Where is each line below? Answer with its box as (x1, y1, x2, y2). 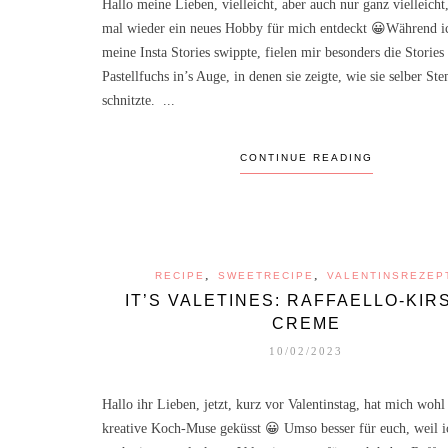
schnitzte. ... (102, 92, 175, 108)
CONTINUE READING (239, 151, 373, 163)
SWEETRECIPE (218, 269, 315, 281)
